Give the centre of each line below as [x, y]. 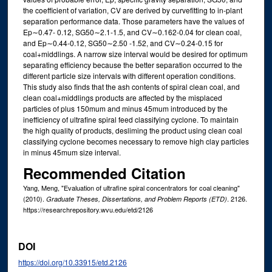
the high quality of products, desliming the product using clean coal [132, 130]
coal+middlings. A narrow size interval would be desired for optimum [135, 53]
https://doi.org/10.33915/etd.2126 [73, 262]
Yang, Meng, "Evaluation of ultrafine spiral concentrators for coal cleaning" [131, 188]
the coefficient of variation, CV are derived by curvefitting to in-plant [132, 10]
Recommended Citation [104, 173]
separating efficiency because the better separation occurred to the [132, 64]
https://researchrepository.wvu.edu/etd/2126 [88, 210]
